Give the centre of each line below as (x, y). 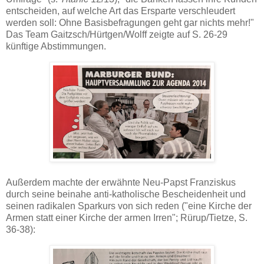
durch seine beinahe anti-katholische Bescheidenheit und (126, 194)
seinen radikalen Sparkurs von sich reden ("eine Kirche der (129, 206)
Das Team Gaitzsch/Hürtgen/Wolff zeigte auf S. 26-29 (117, 35)
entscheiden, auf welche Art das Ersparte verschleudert (121, 11)
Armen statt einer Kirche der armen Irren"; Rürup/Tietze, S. (127, 217)
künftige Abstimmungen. (56, 47)
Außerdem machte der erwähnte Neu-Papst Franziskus (121, 182)
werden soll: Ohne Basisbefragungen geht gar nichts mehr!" (130, 23)
